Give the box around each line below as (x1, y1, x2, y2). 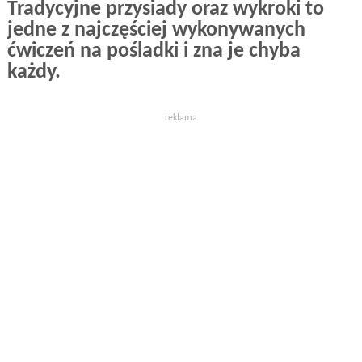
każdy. (6, 62, 65, 82)
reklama (165, 113, 197, 123)
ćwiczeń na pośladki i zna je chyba (6, 41, 301, 61)
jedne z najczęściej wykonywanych (6, 20, 305, 40)
